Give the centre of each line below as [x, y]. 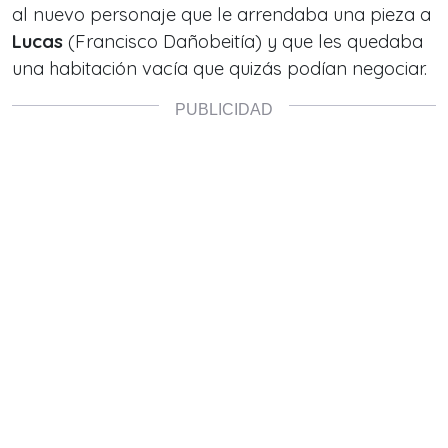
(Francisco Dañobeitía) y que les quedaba [243, 41]
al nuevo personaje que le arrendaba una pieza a [221, 14]
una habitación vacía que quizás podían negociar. [219, 68]
